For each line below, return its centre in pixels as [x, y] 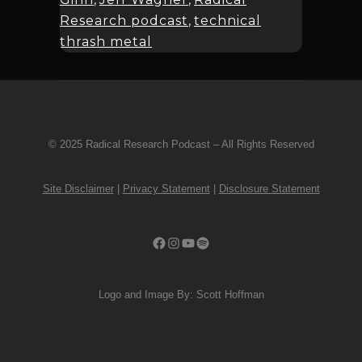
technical [227, 21]
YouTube [204, 242]
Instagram [192, 242]
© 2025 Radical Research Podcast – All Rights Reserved [181, 145]
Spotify [213, 242]
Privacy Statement [166, 189]
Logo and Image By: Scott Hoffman [181, 295]
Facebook [179, 242]
